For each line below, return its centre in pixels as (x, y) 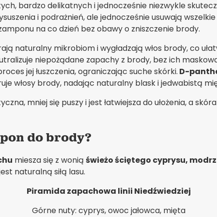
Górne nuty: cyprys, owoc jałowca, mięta (108, 210)
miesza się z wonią (49, 160)
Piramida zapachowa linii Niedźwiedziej (108, 191)
